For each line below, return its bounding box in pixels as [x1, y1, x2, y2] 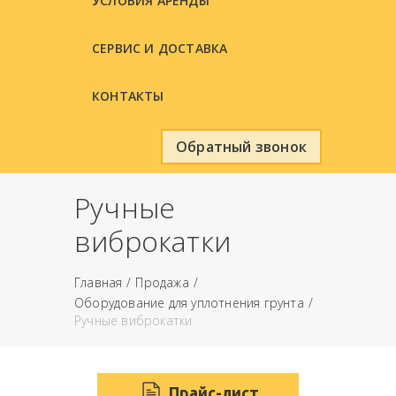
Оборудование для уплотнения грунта [74, 293, 304, 311]
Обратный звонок [176, 136, 307, 156]
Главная [74, 273, 123, 291]
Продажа [135, 273, 189, 291]
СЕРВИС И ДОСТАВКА [92, 39, 228, 57]
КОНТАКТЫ [92, 87, 164, 104]
